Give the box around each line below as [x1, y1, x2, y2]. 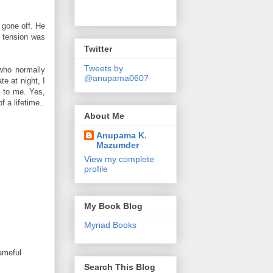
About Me [84, 110, 124, 121]
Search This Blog [84, 261, 155, 272]
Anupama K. [96, 130, 147, 140]
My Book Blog [84, 201, 143, 211]
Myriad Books [84, 220, 136, 230]
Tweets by [84, 63, 123, 74]
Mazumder [96, 140, 139, 150]
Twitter [84, 44, 112, 54]
